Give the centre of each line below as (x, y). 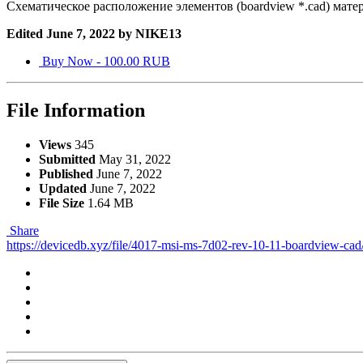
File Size (62, 203)
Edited (26, 34)
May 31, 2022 (135, 159)
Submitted (67, 159)
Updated (63, 188)
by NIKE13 (148, 34)
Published (66, 173)
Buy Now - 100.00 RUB (105, 62)
